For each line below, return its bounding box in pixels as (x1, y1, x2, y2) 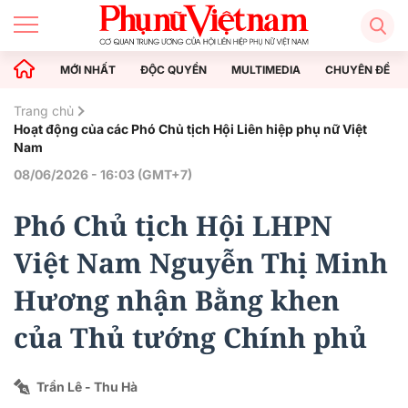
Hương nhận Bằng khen (14, 281, 340, 319)
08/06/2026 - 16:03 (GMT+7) (14, 167, 192, 182)
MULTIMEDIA (231, 62, 301, 76)
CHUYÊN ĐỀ (325, 62, 390, 76)
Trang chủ (14, 103, 74, 118)
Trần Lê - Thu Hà (36, 379, 138, 394)
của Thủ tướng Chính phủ (14, 319, 367, 356)
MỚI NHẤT (60, 62, 116, 76)
